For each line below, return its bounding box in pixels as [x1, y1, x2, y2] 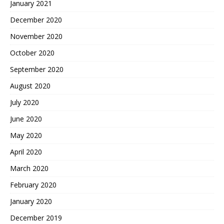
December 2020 [10, 14, 62, 24]
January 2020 [10, 196, 52, 206]
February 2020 [10, 179, 56, 189]
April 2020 [10, 146, 42, 156]
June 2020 [10, 113, 42, 123]
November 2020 [10, 31, 62, 41]
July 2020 [10, 97, 39, 107]
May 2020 [10, 130, 42, 140]
